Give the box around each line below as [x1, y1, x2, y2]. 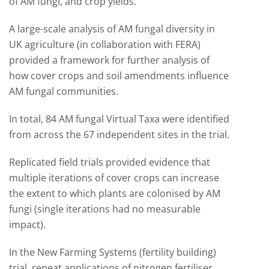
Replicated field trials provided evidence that [9, 156, 210, 169]
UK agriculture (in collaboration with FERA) [9, 38, 201, 51]
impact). [9, 218, 46, 231]
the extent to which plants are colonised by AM [9, 187, 220, 200]
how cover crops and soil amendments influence [9, 69, 229, 82]
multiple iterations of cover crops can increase [9, 171, 219, 184]
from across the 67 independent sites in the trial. [9, 128, 229, 141]
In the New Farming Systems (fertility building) [9, 246, 216, 259]
